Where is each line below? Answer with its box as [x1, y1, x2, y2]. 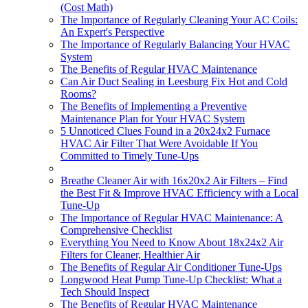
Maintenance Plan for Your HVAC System [60, 112, 245, 124]
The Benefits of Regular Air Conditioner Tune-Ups [60, 261, 282, 273]
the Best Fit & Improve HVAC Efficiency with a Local [60, 186, 298, 199]
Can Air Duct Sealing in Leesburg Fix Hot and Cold [60, 75, 287, 87]
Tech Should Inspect [60, 285, 149, 298]
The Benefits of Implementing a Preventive [60, 100, 247, 112]
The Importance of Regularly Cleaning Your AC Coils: [60, 13, 298, 25]
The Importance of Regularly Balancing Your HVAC [60, 38, 290, 50]
